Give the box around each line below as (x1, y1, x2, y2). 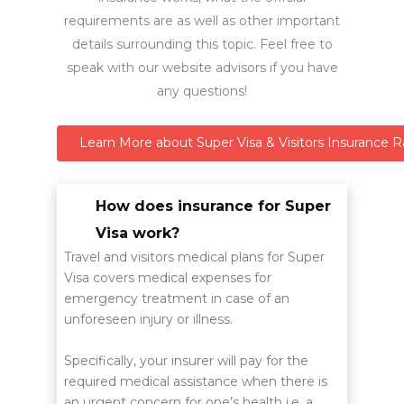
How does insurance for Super (95, 197, 331, 216)
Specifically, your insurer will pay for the (63, 352, 308, 369)
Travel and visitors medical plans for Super (63, 249, 325, 266)
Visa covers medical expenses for (63, 270, 271, 287)
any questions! (157, 83, 247, 100)
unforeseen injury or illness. (63, 311, 233, 328)
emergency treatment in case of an (63, 290, 289, 308)
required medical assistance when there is (63, 372, 327, 390)
